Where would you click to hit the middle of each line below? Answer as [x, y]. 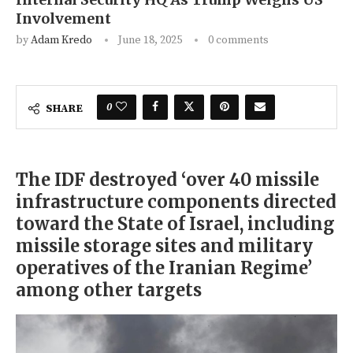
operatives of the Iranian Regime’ [164, 268]
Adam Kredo [61, 40]
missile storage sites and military [164, 246]
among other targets [109, 290]
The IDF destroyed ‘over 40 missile [167, 180]
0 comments [238, 40]
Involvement [63, 19]
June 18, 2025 [150, 40]
